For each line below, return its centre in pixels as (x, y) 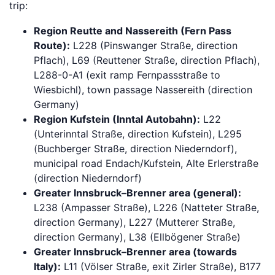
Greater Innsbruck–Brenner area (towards (135, 252)
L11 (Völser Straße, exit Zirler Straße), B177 (161, 266)
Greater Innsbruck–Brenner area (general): (137, 193)
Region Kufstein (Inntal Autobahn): (117, 119)
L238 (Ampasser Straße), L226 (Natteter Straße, (146, 207)
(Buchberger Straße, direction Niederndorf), (135, 149)
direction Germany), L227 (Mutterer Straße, (134, 222)
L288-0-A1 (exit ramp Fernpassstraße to (127, 75)
